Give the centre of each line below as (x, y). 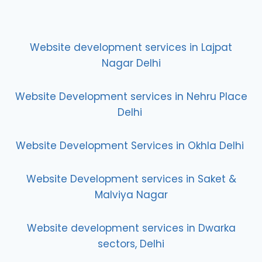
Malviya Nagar (131, 195)
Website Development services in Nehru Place (131, 96)
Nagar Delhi (131, 63)
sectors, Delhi (131, 244)
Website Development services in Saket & (131, 179)
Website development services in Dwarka (131, 228)
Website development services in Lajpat (131, 47)
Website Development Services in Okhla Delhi (130, 146)
